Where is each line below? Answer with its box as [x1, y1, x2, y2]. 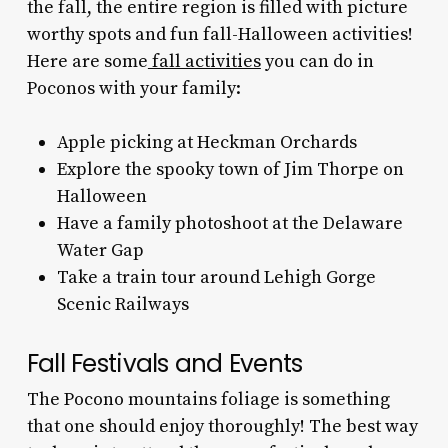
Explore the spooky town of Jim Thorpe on [56, 157, 404, 181]
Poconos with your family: [26, 76, 241, 100]
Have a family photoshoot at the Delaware [56, 211, 403, 235]
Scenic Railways [56, 292, 189, 316]
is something [279, 387, 390, 411]
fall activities [147, 49, 261, 73]
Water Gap [56, 238, 144, 262]
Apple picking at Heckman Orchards [56, 130, 357, 154]
